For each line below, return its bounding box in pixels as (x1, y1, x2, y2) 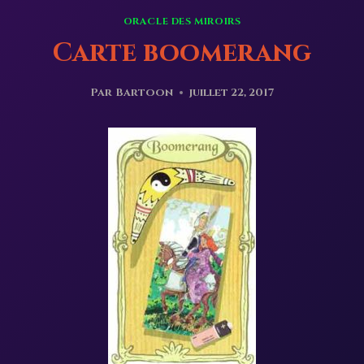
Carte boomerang (53, 35, 311, 71)
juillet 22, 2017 (188, 84, 274, 100)
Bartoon (115, 84, 173, 100)
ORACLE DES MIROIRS (123, 15, 241, 28)
